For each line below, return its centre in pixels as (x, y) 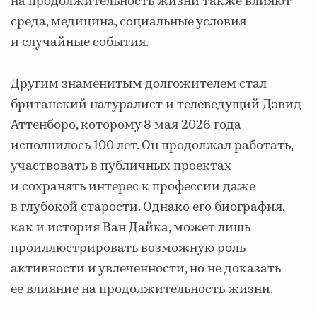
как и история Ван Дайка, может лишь (131, 227)
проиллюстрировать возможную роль (128, 248)
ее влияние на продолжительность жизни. (142, 289)
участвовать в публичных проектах (121, 166)
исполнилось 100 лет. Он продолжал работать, (152, 145)
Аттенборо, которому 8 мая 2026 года (126, 125)
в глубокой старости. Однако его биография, (148, 207)
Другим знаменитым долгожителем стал (139, 84)
